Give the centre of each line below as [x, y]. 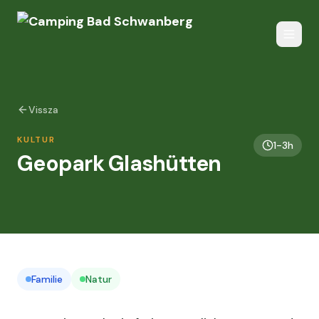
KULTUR [36, 140]
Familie [47, 279]
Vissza [43, 110]
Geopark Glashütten [119, 163]
